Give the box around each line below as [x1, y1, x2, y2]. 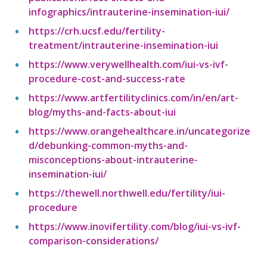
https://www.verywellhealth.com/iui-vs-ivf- [29, 58, 228, 71]
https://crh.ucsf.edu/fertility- [29, 24, 165, 38]
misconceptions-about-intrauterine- [29, 153, 198, 166]
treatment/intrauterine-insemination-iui [29, 39, 218, 52]
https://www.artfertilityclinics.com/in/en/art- [29, 91, 238, 104]
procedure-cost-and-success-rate [29, 72, 185, 85]
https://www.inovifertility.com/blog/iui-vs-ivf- [29, 220, 241, 233]
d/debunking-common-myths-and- [29, 139, 188, 152]
